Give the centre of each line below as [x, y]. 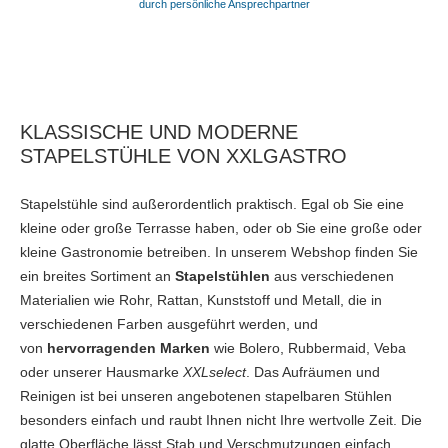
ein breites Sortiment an [97, 275]
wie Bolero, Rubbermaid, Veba [308, 347]
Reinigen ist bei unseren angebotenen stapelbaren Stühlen [206, 395]
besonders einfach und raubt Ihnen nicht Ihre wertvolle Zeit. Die [221, 419]
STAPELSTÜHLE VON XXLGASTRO [183, 155]
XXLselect [214, 371]
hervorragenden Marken [128, 347]
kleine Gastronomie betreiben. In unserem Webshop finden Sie [219, 251]
